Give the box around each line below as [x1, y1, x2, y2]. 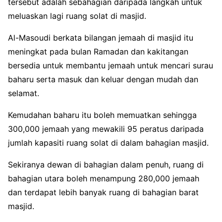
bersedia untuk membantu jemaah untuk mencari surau [8, 60, 213, 70]
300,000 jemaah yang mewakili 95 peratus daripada [8, 123, 204, 134]
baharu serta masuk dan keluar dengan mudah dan [8, 74, 198, 84]
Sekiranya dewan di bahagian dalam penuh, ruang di [8, 159, 204, 169]
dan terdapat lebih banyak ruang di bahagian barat [8, 187, 199, 197]
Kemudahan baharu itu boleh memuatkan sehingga [8, 110, 197, 120]
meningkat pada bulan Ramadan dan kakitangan [8, 46, 188, 56]
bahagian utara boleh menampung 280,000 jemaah [8, 173, 199, 183]
